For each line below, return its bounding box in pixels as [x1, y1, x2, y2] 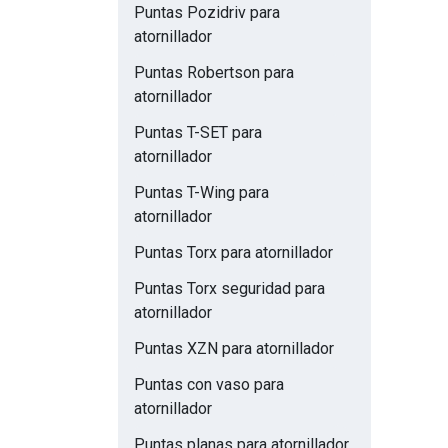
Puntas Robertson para [134, 63, 294, 82]
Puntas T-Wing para [134, 183, 269, 202]
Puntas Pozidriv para [134, 3, 280, 22]
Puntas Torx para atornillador [134, 243, 333, 262]
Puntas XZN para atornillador [134, 339, 334, 358]
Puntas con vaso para [134, 375, 284, 394]
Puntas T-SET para [134, 123, 262, 142]
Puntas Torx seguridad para [134, 279, 325, 298]
